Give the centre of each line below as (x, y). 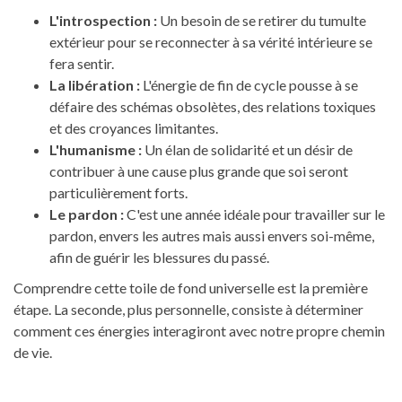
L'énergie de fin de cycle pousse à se (249, 85)
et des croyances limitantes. (134, 128)
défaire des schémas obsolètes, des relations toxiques (213, 107)
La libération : (95, 85)
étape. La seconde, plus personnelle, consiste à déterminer (188, 310)
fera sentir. (82, 64)
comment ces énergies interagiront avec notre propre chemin (199, 331)
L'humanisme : (96, 150)
